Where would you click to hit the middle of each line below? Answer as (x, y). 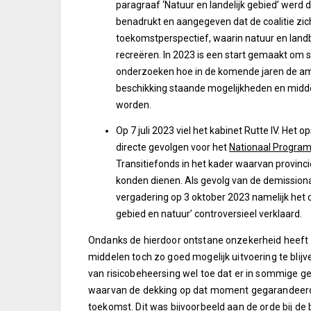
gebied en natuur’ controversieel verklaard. (209, 213)
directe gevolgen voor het (173, 147)
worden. (134, 104)
